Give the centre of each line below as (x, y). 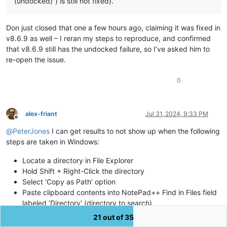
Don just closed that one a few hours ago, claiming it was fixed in (113, 27)
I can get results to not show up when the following (135, 131)
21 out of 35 (113, 217)
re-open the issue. (36, 59)
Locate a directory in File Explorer (78, 160)
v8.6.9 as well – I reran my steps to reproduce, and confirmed (108, 38)
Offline (25, 121)
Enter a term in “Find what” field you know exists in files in (117, 213)
